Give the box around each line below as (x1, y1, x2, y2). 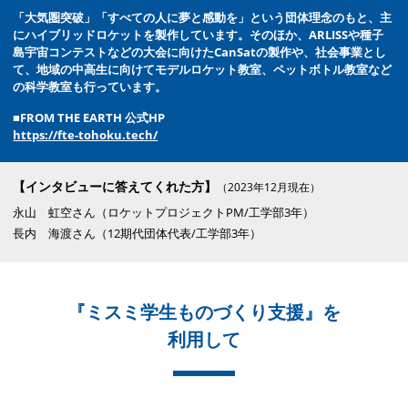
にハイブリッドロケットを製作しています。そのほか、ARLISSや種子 (13, 25, 384, 43)
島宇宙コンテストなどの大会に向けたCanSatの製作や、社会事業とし (13, 43, 387, 60)
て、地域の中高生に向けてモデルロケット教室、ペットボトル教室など (13, 60, 393, 77)
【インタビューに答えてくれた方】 (13, 177, 218, 195)
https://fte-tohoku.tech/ (13, 126, 158, 143)
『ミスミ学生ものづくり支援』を (67, 299, 341, 324)
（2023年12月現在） (217, 178, 321, 195)
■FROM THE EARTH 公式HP (13, 108, 166, 126)
